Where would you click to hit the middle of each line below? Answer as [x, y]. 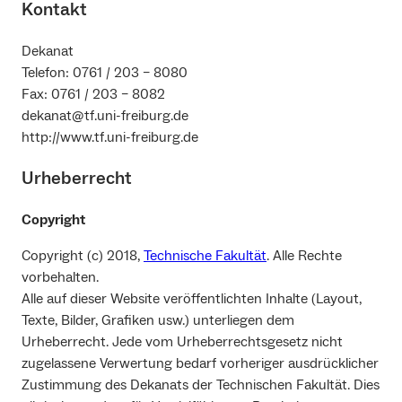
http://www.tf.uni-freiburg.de [110, 138]
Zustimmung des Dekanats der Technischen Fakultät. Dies [201, 385]
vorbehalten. [60, 278]
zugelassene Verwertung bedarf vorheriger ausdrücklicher [200, 364]
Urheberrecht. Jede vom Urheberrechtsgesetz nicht [182, 342]
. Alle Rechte [304, 256]
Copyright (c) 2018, [83, 256]
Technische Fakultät [205, 256]
